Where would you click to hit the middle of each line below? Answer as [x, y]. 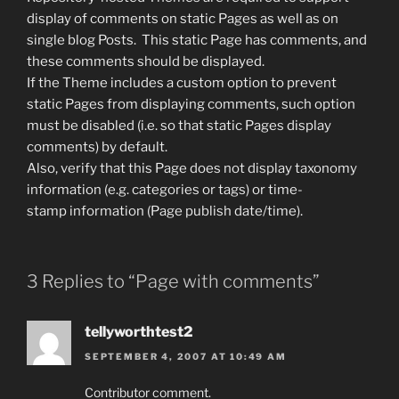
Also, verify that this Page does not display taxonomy [192, 168]
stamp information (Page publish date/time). [165, 211]
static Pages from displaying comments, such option [191, 104]
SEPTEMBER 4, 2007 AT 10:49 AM [186, 356]
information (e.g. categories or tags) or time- [165, 190]
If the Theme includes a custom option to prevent [182, 83]
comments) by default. [97, 147]
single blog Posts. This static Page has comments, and [197, 40]
